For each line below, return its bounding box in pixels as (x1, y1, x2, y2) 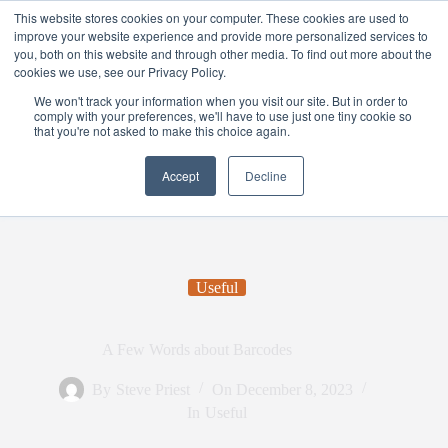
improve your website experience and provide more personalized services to (14, 27, 428, 44)
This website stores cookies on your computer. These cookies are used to (14, 9, 409, 26)
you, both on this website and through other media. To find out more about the (14, 45, 432, 62)
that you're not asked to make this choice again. (34, 122, 290, 139)
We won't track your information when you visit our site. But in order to (34, 92, 408, 109)
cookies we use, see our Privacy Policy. (14, 63, 226, 80)
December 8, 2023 (235, 380, 353, 398)
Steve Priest (115, 380, 190, 398)
